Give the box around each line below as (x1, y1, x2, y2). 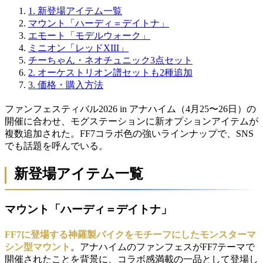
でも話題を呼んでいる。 (5, 141, 108, 151)
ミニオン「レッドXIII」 (28, 43, 129, 53)
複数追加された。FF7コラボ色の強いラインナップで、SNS (5, 129, 254, 139)
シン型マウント (5, 242, 70, 252)
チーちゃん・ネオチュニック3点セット (28, 55, 193, 66)
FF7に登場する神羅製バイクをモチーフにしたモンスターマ (5, 230, 256, 240)
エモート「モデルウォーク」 (28, 31, 150, 41)
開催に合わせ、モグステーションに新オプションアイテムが (5, 116, 258, 127)
